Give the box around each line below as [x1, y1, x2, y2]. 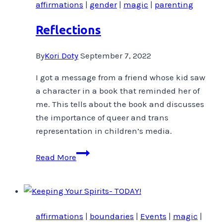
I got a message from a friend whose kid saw [36, 72, 205, 82]
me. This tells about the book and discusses [36, 99, 204, 109]
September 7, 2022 [80, 50, 151, 60]
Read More [36, 152, 76, 162]
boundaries [90, 211, 134, 221]
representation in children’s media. [36, 125, 172, 136]
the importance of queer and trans [36, 112, 168, 122]
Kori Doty [45, 50, 78, 60]
